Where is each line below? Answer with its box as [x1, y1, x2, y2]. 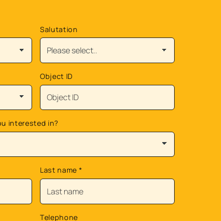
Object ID [39, 71, 73, 81]
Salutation [39, 24, 78, 34]
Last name [39, 165, 79, 175]
